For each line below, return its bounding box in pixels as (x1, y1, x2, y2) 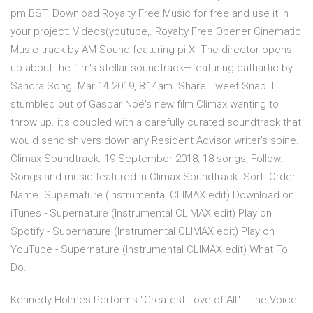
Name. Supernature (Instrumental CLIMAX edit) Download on (10, 189, 294, 202)
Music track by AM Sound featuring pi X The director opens (10, 43, 292, 57)
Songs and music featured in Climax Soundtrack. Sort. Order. (10, 170, 298, 184)
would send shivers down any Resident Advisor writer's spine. (10, 134, 299, 147)
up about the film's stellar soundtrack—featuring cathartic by (10, 61, 293, 75)
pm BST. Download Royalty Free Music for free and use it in (10, 7, 289, 20)
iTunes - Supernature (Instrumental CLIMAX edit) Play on (10, 207, 272, 220)
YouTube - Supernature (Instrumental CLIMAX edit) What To (10, 243, 288, 256)
